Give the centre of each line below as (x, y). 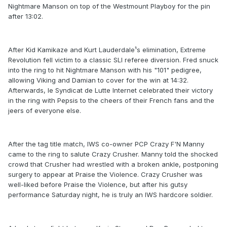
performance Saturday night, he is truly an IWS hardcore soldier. (110, 195)
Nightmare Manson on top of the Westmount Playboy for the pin (109, 6)
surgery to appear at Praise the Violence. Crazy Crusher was (105, 175)
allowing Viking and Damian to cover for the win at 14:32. (98, 80)
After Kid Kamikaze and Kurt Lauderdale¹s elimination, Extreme (107, 50)
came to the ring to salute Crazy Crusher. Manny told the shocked (113, 154)
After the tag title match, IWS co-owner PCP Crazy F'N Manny (106, 144)
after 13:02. (26, 16)
